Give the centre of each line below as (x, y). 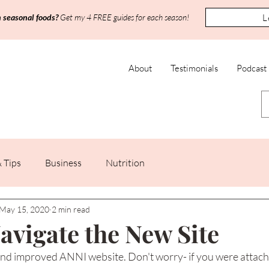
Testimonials (194, 68)
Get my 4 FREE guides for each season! (125, 17)
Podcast (252, 68)
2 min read (71, 209)
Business (63, 163)
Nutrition (125, 163)
